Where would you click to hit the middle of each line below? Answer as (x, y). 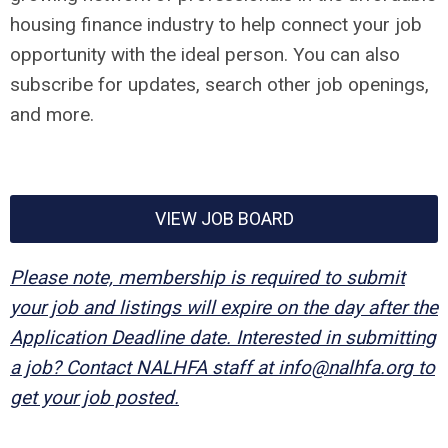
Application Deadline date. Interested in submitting (223, 337)
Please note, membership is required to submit (207, 277)
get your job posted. (94, 397)
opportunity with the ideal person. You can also (205, 54)
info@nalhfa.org (345, 367)
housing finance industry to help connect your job (216, 24)
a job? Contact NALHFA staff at (144, 367)
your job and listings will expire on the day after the (224, 307)
